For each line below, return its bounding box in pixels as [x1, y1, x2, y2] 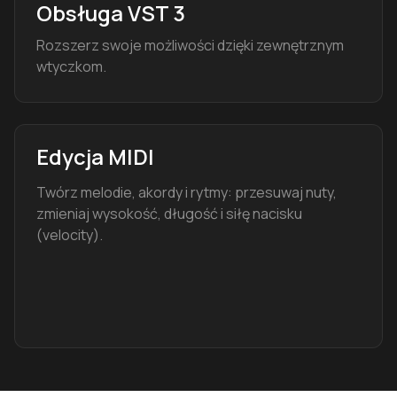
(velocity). [36, 224, 103, 245]
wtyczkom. [36, 57, 106, 77]
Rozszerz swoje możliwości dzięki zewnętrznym [36, 35, 344, 56]
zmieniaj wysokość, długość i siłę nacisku [36, 203, 302, 223]
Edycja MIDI [36, 141, 154, 171]
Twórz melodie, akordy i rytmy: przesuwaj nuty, [36, 182, 337, 202]
